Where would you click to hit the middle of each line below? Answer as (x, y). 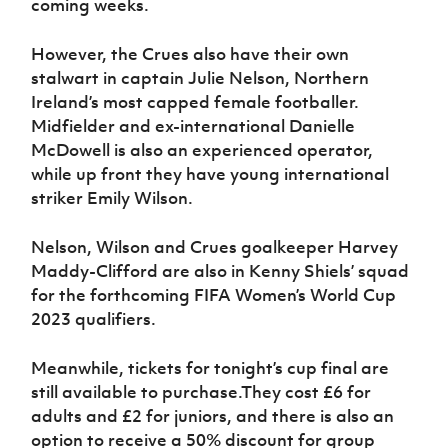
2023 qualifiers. (94, 319)
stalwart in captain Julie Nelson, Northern (200, 78)
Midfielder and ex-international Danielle (193, 126)
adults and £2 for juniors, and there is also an (213, 416)
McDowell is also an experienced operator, (202, 150)
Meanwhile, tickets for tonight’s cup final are (210, 368)
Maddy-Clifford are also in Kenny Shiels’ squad (220, 271)
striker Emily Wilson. (112, 198)
